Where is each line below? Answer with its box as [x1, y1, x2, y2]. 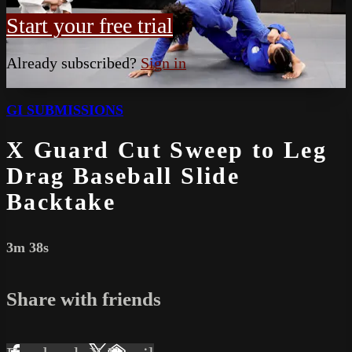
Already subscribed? [6, 53, 141, 71]
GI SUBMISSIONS [6, 101, 123, 118]
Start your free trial [6, 13, 173, 38]
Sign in [141, 53, 186, 71]
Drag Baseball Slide [6, 163, 240, 189]
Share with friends [6, 288, 161, 310]
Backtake [6, 189, 115, 215]
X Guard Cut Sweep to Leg [6, 137, 327, 163]
